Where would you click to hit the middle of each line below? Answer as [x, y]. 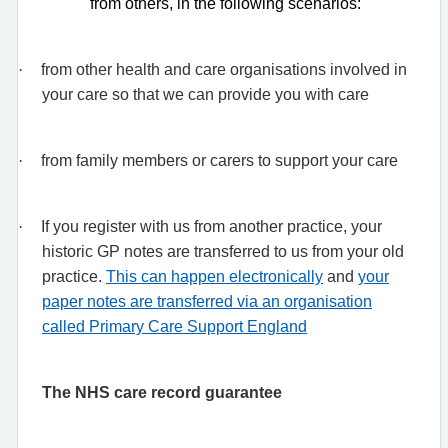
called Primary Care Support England [174, 326]
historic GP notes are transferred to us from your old [223, 251]
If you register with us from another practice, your [211, 226]
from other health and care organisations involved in [224, 69]
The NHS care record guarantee [162, 392]
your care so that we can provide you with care [205, 94]
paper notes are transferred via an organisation [207, 301]
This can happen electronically [214, 276]
